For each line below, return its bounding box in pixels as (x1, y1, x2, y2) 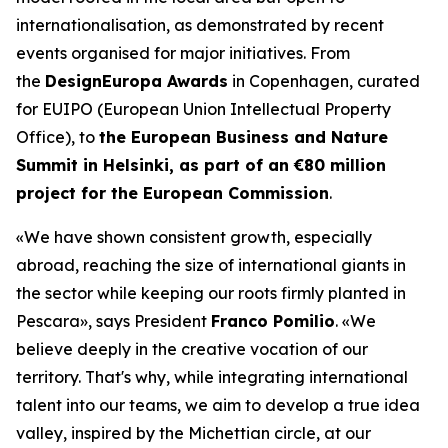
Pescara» (16, 311, 88, 331)
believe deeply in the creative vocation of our (16, 339, 368, 359)
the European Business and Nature (99, 127, 388, 147)
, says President (88, 311, 211, 331)
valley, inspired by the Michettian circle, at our (16, 423, 371, 443)
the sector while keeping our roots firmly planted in (16, 283, 406, 303)
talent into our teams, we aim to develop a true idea (16, 395, 420, 415)
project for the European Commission (16, 183, 329, 203)
